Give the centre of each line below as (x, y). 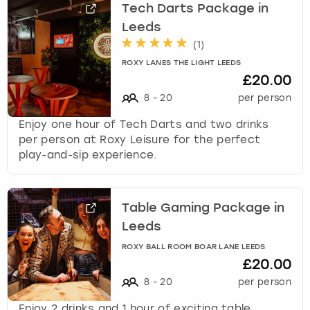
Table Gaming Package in (203, 209)
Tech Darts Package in (195, 9)
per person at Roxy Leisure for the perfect (140, 139)
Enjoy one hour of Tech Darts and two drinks (144, 124)
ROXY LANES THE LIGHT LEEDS (182, 63)
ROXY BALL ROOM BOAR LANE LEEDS (194, 247)
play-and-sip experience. (88, 155)
